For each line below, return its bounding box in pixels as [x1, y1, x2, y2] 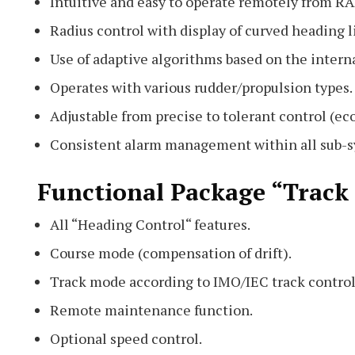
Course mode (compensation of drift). [50, 242, 292, 262]
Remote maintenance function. [50, 300, 253, 319]
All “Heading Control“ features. [50, 214, 250, 234]
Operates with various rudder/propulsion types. [50, 77, 353, 97]
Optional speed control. [50, 328, 202, 348]
